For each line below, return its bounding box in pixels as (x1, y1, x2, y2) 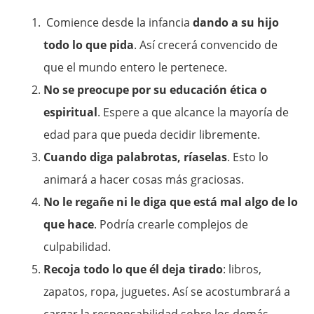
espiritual (43, 104, 98, 121)
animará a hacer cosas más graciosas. (43, 172, 245, 188)
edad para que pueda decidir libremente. (43, 127, 261, 143)
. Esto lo (227, 149, 269, 165)
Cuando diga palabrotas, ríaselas (43, 149, 228, 165)
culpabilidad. (43, 239, 111, 255)
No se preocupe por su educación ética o (43, 82, 268, 98)
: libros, (223, 261, 262, 278)
